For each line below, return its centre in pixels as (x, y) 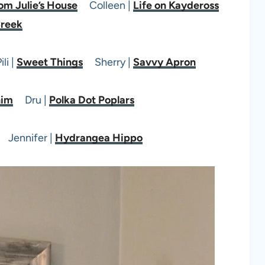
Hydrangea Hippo (98, 138)
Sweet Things (50, 62)
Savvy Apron (164, 62)
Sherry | (108, 62)
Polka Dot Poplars (91, 100)
